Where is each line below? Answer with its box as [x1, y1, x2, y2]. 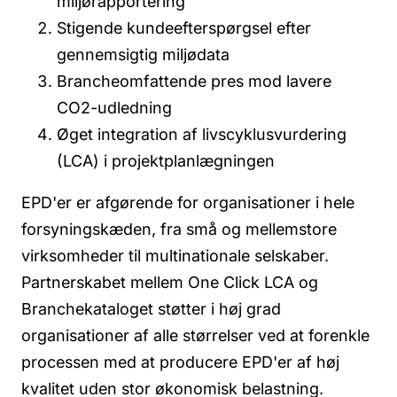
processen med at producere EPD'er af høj [21, 353, 339, 372]
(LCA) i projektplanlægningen [57, 151, 275, 170]
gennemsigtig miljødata [57, 44, 230, 64]
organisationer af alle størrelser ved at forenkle [21, 326, 370, 346]
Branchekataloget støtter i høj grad [21, 300, 281, 319]
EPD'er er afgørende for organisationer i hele [21, 193, 354, 213]
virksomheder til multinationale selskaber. [21, 246, 329, 266]
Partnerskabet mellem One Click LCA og [21, 273, 318, 292]
